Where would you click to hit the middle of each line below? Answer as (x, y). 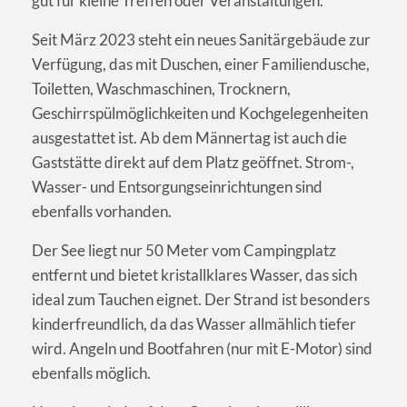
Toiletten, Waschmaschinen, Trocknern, (161, 88)
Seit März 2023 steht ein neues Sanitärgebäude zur (201, 39)
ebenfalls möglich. (91, 372)
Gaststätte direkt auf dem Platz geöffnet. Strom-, (193, 162)
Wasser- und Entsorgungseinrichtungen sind (177, 186)
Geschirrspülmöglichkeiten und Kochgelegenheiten (200, 113)
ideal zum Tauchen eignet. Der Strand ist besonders (201, 299)
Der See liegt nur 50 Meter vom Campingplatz (184, 250)
